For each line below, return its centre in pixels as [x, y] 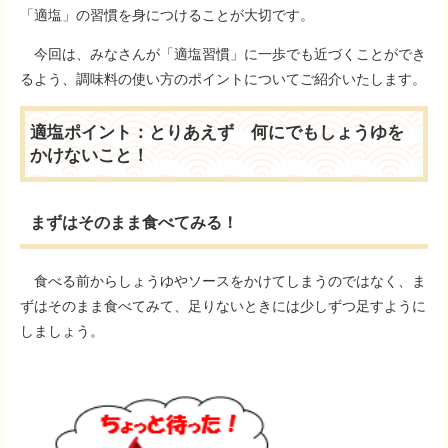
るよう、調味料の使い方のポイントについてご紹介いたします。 [223, 79]
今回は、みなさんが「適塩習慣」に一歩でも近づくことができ [223, 54]
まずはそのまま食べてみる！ [134, 222]
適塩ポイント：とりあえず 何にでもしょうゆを [217, 132]
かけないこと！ [89, 155]
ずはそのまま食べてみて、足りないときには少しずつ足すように [223, 306]
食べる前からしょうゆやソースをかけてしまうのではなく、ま [223, 281]
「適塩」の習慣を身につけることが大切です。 [167, 15]
